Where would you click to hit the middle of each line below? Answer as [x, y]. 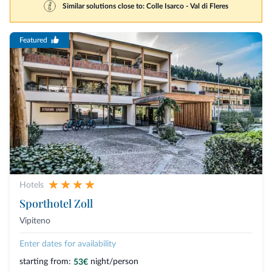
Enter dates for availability [68, 244]
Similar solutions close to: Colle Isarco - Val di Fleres [145, 6]
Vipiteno [35, 221]
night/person [114, 262]
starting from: [45, 262]
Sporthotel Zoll [56, 204]
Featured [33, 40]
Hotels [32, 185]
